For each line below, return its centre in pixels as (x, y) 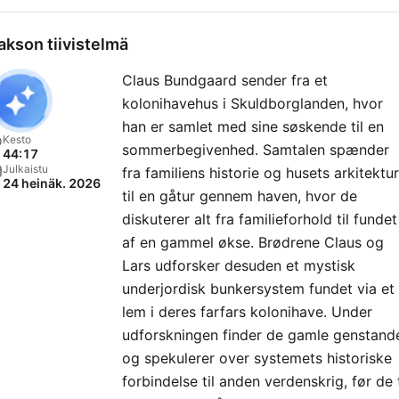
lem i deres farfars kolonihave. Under (247, 312)
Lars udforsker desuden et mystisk (239, 265)
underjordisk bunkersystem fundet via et (258, 289)
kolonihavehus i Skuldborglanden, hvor (252, 103)
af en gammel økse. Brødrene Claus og (253, 242)
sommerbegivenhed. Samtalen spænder (256, 150)
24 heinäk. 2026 (52, 183)
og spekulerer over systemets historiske (257, 358)
